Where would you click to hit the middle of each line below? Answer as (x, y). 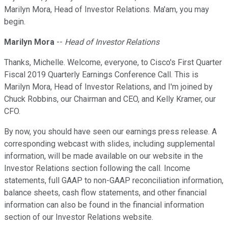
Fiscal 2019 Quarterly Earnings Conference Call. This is (101, 75)
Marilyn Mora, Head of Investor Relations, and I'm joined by (108, 87)
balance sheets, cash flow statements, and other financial (105, 193)
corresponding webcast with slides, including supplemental (109, 144)
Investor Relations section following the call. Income (97, 168)
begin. (15, 22)
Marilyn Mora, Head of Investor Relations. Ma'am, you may (107, 10)
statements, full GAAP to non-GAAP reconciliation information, (114, 181)
